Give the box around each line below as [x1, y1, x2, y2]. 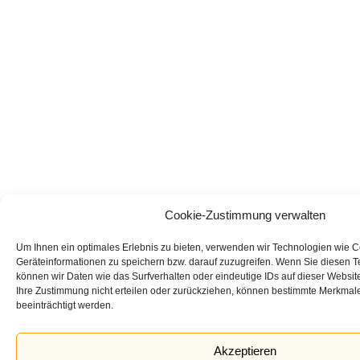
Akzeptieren [213, 343, 276, 358]
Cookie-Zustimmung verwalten [164, 208, 325, 222]
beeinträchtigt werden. [16, 300, 113, 311]
